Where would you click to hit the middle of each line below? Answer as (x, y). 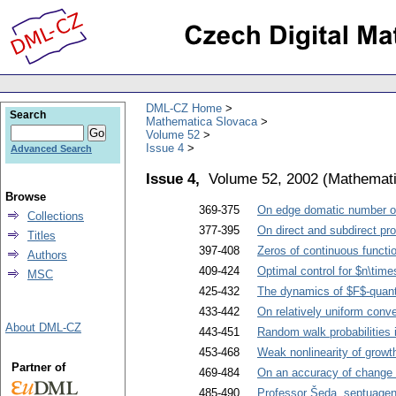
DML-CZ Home (184, 108)
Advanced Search (51, 148)
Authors (47, 255)
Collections (56, 216)
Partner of (38, 367)
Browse (26, 197)
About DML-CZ (43, 327)
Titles (42, 236)
